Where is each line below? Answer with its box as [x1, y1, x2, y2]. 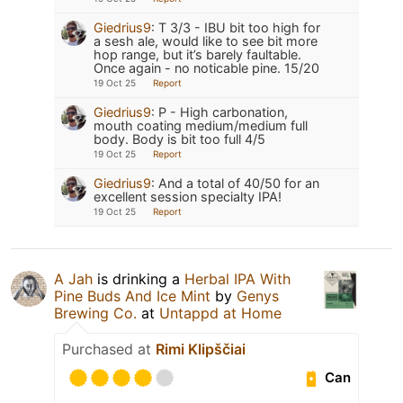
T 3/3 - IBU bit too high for [158, 19, 320, 35]
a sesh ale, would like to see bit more [94, 32, 318, 49]
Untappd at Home [159, 303, 282, 322]
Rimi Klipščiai [156, 339, 246, 358]
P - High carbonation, [158, 103, 288, 120]
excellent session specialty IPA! [94, 188, 282, 204]
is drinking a [93, 269, 184, 288]
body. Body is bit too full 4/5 [94, 130, 265, 147]
